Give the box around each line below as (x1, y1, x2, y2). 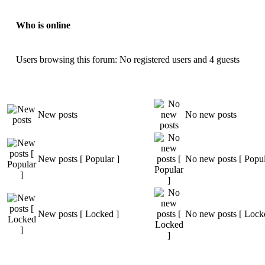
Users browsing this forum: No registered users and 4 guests (16, 54, 240, 64)
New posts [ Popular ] (38, 153, 119, 164)
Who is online (16, 20, 70, 31)
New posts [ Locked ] (38, 208, 119, 219)
